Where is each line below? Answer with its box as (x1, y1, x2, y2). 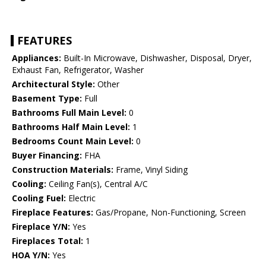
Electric (66, 192, 96, 204)
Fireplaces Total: (12, 235, 83, 247)
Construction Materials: (12, 164, 113, 176)
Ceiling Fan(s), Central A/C (46, 178, 148, 190)
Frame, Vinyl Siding (113, 164, 188, 176)
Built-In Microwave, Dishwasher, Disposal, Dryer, (61, 52, 252, 64)
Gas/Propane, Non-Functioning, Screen (93, 207, 246, 218)
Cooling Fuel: (12, 192, 66, 204)
